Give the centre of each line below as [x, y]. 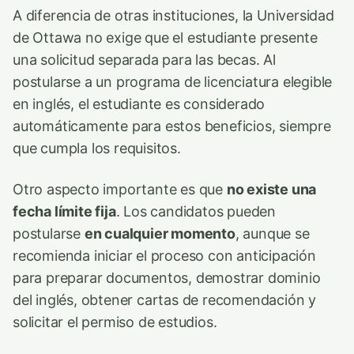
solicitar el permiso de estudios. [115, 322]
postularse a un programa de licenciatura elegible [173, 81]
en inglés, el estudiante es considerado [139, 104]
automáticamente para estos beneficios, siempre [172, 126]
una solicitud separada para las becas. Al [144, 59]
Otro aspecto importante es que [120, 189]
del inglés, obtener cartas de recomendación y [165, 299]
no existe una [271, 189]
